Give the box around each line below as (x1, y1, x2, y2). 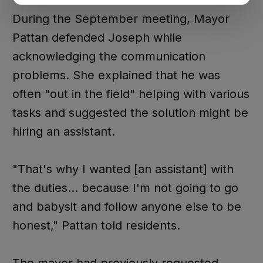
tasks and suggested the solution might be (12, 105, 248, 120)
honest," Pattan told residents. (12, 218, 180, 232)
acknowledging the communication (12, 49, 205, 63)
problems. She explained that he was (12, 68, 220, 82)
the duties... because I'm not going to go (12, 180, 238, 195)
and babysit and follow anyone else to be (12, 199, 241, 214)
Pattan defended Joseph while (12, 30, 182, 45)
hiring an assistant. (12, 124, 115, 139)
